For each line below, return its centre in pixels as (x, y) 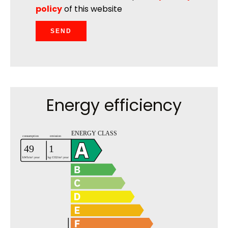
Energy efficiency (114, 105)
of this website (92, 9)
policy (49, 9)
